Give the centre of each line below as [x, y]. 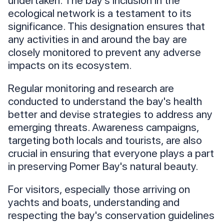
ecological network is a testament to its [100, 13]
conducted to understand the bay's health [105, 101]
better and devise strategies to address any [110, 114]
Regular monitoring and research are [91, 88]
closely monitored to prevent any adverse [104, 52]
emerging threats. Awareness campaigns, [103, 127]
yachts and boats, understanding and [94, 202]
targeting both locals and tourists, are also [105, 140]
